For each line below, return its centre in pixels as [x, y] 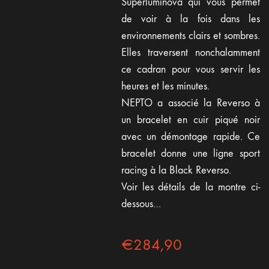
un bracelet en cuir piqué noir [190, 119]
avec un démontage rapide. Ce [190, 136]
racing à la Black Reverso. [176, 170]
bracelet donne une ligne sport [190, 153]
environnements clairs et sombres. [190, 35]
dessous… [141, 204]
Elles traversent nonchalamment [190, 52]
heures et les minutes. [165, 86]
